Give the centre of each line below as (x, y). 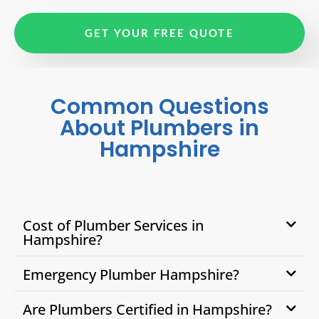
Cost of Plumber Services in (113, 225)
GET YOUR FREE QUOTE (159, 32)
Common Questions (159, 106)
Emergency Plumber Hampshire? (131, 274)
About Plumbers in (159, 128)
